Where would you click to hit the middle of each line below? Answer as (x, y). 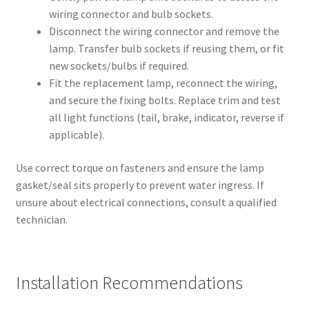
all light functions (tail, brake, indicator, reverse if (166, 118)
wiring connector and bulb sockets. (131, 14)
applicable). (76, 135)
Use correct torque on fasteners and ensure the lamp (140, 167)
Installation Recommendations (129, 283)
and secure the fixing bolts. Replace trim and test (165, 100)
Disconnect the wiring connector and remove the (164, 31)
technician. (41, 219)
